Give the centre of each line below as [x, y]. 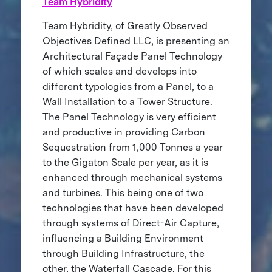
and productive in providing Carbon [124, 132]
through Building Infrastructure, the [123, 253]
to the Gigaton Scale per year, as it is [125, 162]
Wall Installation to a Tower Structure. [127, 101]
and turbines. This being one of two [123, 192]
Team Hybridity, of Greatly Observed [125, 25]
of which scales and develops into [119, 71]
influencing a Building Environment [123, 238]
